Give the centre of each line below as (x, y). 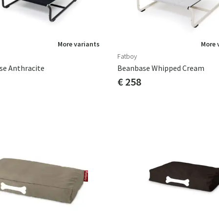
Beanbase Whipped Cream (161, 68)
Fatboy (127, 56)
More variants (79, 44)
